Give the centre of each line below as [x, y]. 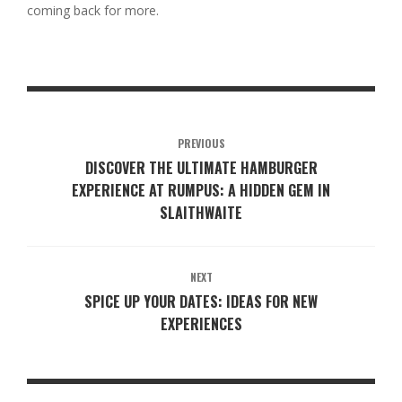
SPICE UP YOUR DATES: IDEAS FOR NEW [201, 302]
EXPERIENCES [201, 324]
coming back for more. [93, 11]
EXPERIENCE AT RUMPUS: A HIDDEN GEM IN [201, 191]
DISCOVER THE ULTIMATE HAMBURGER [201, 168]
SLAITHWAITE [201, 213]
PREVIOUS [201, 144]
